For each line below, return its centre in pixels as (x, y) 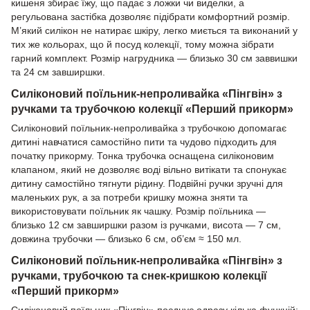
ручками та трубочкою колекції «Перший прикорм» (152, 109)
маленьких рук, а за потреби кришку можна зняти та (129, 197)
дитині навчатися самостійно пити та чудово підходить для (144, 142)
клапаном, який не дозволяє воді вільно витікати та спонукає (149, 170)
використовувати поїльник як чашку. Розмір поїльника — (138, 211)
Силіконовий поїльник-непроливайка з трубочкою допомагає (149, 128)
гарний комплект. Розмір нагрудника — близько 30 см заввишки (154, 58)
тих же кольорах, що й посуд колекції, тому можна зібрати (143, 45)
